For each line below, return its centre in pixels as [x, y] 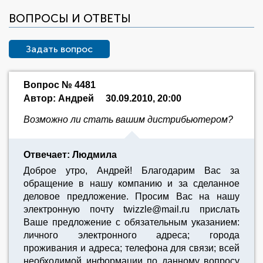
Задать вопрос [59, 49]
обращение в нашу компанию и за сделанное [131, 183]
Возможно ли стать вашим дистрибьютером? [128, 119]
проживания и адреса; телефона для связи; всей [131, 248]
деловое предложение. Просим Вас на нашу [131, 196]
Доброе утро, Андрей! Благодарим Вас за [131, 171]
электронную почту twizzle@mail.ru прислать [131, 209]
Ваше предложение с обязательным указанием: [131, 222]
